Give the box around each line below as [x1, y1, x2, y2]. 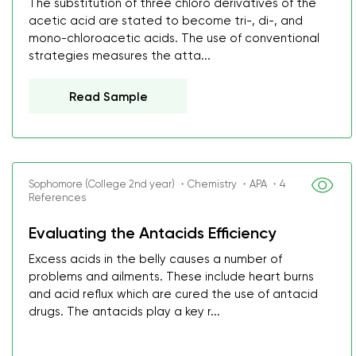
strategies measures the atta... [29, 48, 211, 63]
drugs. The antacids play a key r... [29, 304, 220, 319]
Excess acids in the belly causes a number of [29, 252, 282, 266]
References [29, 192, 86, 203]
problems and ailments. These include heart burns [29, 269, 314, 284]
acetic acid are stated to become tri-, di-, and [29, 14, 303, 28]
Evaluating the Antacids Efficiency [29, 223, 276, 242]
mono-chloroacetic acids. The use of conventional [29, 31, 319, 45]
